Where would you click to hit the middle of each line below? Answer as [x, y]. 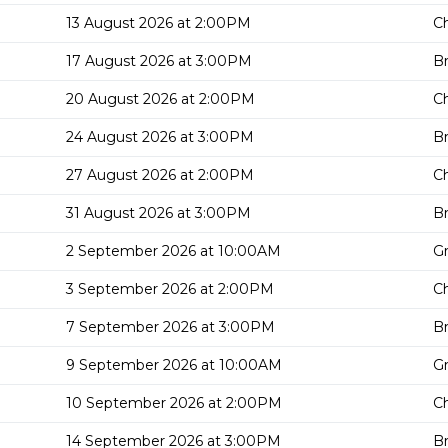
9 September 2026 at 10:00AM [174, 365]
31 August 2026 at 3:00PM [158, 213]
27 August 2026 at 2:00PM [160, 175]
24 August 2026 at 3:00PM [160, 137]
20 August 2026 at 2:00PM [160, 99]
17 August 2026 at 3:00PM [159, 61]
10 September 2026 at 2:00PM [174, 403]
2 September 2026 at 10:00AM [173, 251]
